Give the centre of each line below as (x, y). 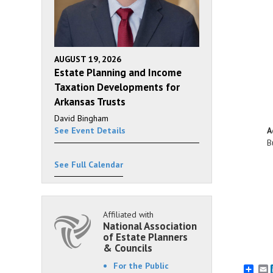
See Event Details (90, 131)
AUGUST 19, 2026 (88, 59)
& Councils (128, 248)
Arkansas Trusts (90, 102)
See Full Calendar (89, 165)
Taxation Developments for (117, 87)
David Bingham (81, 119)
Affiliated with (128, 215)
